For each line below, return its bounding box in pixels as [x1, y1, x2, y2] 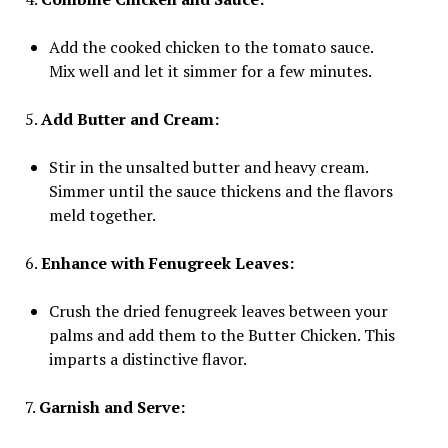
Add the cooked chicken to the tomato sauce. [48, 36, 373, 58]
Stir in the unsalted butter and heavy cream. [48, 156, 368, 178]
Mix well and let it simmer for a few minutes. [48, 60, 372, 82]
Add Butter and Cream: [40, 108, 219, 130]
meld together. [48, 204, 156, 226]
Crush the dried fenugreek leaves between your [48, 300, 388, 322]
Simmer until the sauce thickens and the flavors [48, 180, 393, 202]
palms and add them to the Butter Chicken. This [48, 324, 395, 346]
